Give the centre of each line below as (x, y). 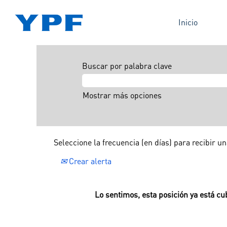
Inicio (188, 22)
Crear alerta (89, 161)
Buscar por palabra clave (127, 66)
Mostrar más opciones (122, 95)
